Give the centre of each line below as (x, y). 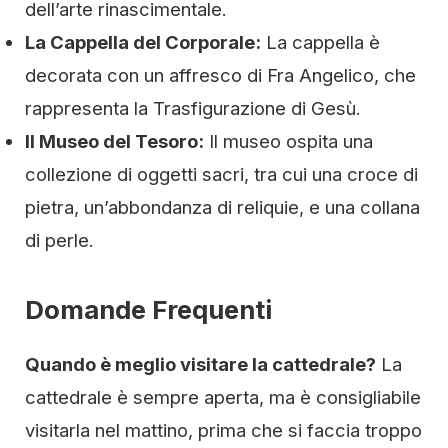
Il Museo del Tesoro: (114, 141)
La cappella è (320, 42)
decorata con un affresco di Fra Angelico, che (220, 75)
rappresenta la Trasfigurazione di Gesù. (193, 108)
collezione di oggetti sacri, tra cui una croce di (221, 174)
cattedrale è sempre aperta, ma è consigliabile (223, 397)
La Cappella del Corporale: (143, 42)
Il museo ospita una (288, 141)
